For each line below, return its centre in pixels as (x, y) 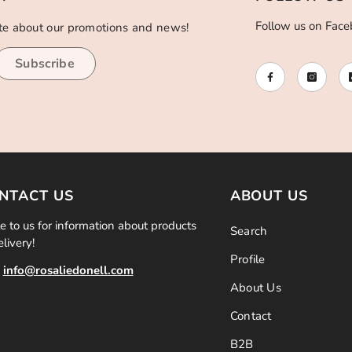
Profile (247, 259)
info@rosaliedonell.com (68, 270)
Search (249, 231)
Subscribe (45, 64)
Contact (251, 316)
